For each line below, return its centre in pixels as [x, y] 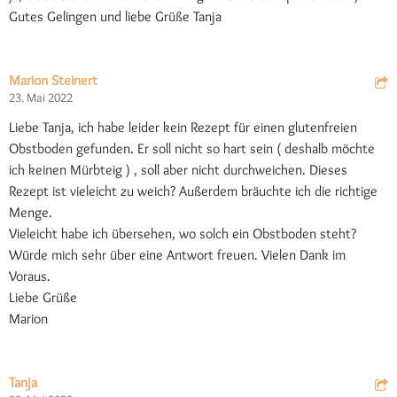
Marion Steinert [53, 81]
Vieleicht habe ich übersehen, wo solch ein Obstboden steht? [183, 234]
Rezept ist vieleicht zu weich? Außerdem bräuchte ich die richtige [193, 191]
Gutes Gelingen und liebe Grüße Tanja [115, 17]
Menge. [31, 213]
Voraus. [30, 276]
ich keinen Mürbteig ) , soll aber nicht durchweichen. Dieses [178, 170]
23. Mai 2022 [41, 98]
